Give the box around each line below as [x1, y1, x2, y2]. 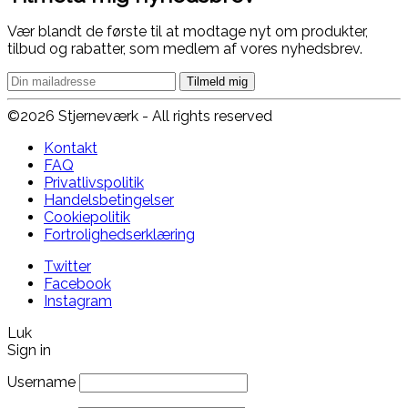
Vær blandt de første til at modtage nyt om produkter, [7, 23, 368, 41]
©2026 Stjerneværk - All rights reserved [7, 107, 272, 126]
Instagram [44, 292, 112, 311]
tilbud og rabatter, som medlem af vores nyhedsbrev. [7, 40, 362, 58]
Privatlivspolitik [44, 174, 144, 192]
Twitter [44, 258, 91, 276]
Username [7, 373, 76, 392]
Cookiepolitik [44, 209, 130, 227]
